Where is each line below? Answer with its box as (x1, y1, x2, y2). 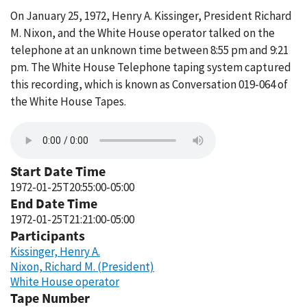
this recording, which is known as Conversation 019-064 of (10, 77, 288, 92)
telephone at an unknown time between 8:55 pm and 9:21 (10, 42, 288, 58)
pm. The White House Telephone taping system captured (10, 60, 291, 75)
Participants (10, 227, 85, 244)
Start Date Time (10, 162, 106, 180)
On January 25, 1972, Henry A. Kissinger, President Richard (10, 8, 292, 23)
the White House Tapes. (10, 94, 126, 109)
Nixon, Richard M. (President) (10, 259, 154, 274)
